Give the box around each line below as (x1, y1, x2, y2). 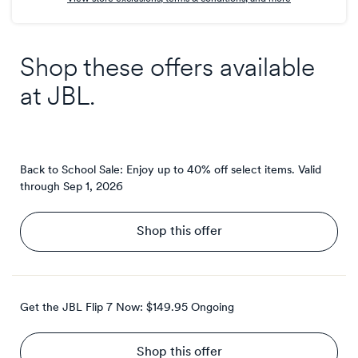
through (20, 181, 60, 194)
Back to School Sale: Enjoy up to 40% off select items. (20, 165, 295, 177)
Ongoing (191, 302, 234, 315)
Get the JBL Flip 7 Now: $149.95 (20, 302, 188, 315)
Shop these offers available (20, 57, 315, 83)
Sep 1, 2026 (63, 181, 123, 194)
